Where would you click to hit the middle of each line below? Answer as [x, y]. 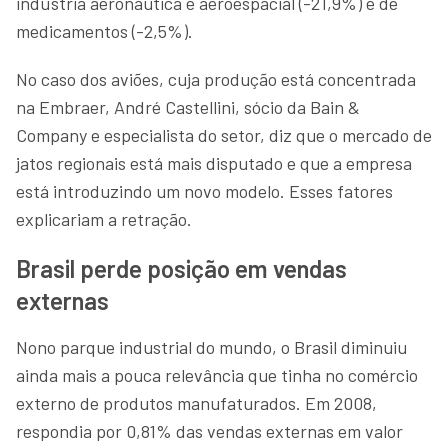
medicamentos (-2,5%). [104, 30]
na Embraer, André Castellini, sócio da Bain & [188, 106]
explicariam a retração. [104, 218]
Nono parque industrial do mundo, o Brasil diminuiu [211, 346]
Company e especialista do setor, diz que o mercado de [224, 134]
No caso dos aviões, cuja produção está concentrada [216, 78]
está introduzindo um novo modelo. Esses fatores [204, 190]
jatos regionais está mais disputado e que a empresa [214, 162]
